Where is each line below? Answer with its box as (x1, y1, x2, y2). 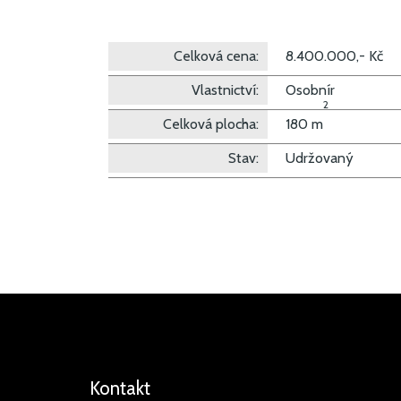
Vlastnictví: (191, 81, 259, 98)
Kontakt (90, 377, 150, 399)
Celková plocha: (162, 115, 259, 132)
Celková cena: (173, 47, 259, 64)
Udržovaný (285, 149, 354, 166)
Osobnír (285, 81, 335, 98)
